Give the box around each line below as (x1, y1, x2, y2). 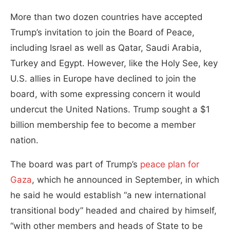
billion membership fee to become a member (10, 119, 196, 130)
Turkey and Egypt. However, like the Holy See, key (10, 57, 218, 68)
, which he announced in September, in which (32, 174, 219, 185)
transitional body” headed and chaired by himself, (10, 205, 217, 216)
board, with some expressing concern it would (10, 88, 201, 99)
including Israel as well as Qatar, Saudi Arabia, (10, 42, 202, 53)
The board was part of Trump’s (10, 159, 140, 169)
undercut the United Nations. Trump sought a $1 (10, 104, 210, 114)
